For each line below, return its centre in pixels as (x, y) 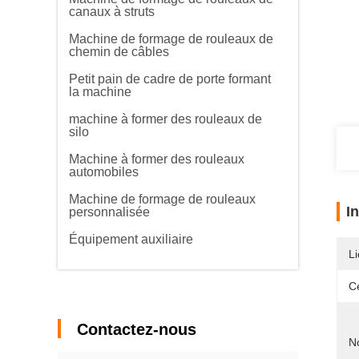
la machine (100, 92)
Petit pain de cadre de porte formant (170, 79)
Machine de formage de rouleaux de (171, 39)
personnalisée (109, 212)
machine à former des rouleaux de (165, 119)
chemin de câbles (119, 52)
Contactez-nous (137, 329)
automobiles (104, 172)
